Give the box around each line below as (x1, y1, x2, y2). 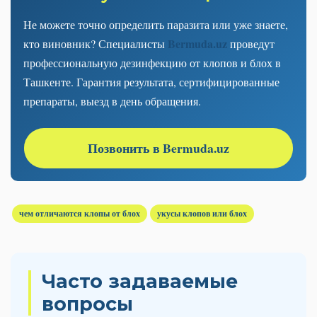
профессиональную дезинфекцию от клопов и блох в (23, 54, 281, 70)
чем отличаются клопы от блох (19, 207, 140, 219)
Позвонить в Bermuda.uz (88, 138, 229, 157)
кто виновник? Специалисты (23, 35, 168, 51)
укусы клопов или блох (157, 207, 247, 219)
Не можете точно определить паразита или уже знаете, (23, 16, 288, 32)
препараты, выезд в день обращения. (23, 93, 201, 108)
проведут (227, 35, 275, 51)
